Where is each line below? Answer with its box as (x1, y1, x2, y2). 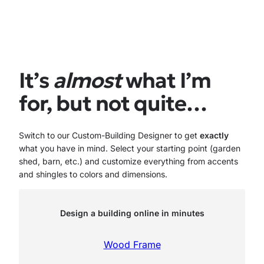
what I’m (121, 67, 211, 94)
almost (53, 67, 121, 94)
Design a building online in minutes (60, 208, 204, 219)
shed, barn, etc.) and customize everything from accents (19, 156, 238, 167)
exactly (200, 130, 229, 141)
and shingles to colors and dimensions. (19, 169, 167, 180)
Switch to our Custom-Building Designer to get (19, 130, 200, 141)
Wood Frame (103, 239, 161, 251)
